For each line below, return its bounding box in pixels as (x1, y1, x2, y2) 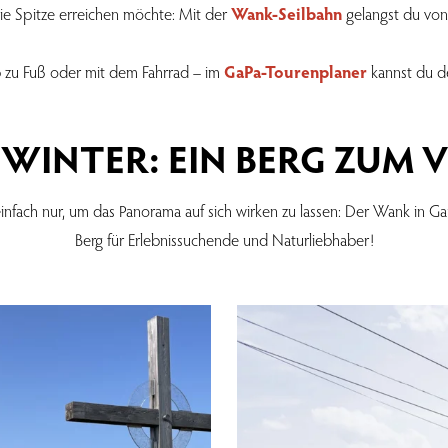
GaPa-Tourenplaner (223, 60, 367, 84)
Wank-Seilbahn (231, 2, 342, 26)
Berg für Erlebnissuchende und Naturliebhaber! (74, 228, 374, 252)
